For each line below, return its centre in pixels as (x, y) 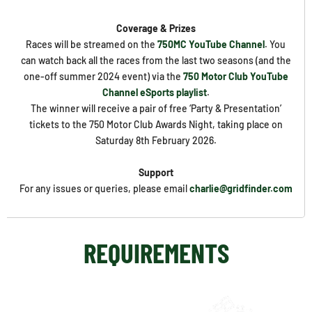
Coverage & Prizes (156, 28)
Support (156, 172)
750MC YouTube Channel (211, 44)
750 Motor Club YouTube (235, 76)
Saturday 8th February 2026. (156, 140)
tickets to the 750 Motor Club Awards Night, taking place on (156, 124)
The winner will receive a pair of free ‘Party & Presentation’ (156, 108)
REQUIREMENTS (156, 252)
